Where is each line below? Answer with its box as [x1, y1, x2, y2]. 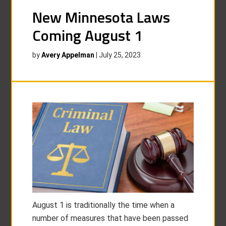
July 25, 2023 [99, 51, 141, 60]
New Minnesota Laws [32, 6, 171, 29]
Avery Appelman [41, 51, 95, 60]
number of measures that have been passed [32, 213, 189, 223]
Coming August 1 [32, 24, 143, 47]
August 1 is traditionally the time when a [32, 200, 175, 210]
